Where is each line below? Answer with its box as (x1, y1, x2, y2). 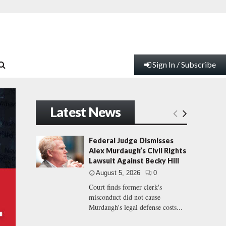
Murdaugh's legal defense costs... (89, 202, 183, 212)
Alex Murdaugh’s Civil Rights (89, 146, 187, 155)
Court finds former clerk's (89, 182, 162, 192)
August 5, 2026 (96, 169, 141, 177)
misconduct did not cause (89, 192, 161, 202)
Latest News (50, 104, 121, 120)
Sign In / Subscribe (152, 60, 216, 70)
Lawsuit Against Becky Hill (89, 156, 180, 165)
